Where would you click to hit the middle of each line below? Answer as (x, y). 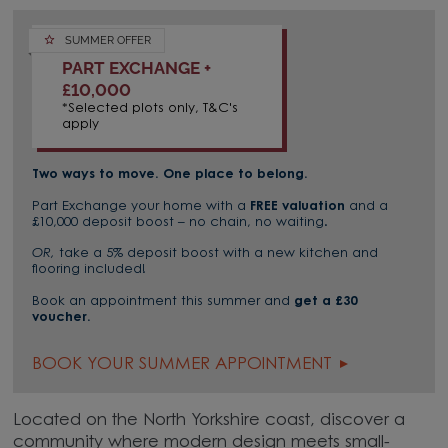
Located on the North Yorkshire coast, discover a (209, 420)
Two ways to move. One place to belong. (170, 175)
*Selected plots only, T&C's (150, 108)
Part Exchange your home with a (141, 207)
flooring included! (91, 270)
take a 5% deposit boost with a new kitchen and (219, 254)
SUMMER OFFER (107, 40)
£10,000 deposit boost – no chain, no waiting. (180, 223)
